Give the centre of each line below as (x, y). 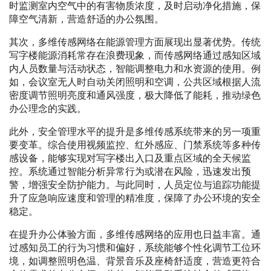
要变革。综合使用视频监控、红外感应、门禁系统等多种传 (135, 145)
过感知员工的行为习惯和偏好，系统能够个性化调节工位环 (135, 248)
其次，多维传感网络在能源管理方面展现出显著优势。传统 (135, 42)
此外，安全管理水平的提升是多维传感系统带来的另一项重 (135, 132)
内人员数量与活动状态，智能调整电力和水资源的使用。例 (135, 69)
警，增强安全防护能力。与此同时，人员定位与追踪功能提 (135, 185)
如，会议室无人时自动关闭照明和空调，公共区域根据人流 (135, 82)
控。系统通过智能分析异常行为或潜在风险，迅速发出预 (130, 172)
